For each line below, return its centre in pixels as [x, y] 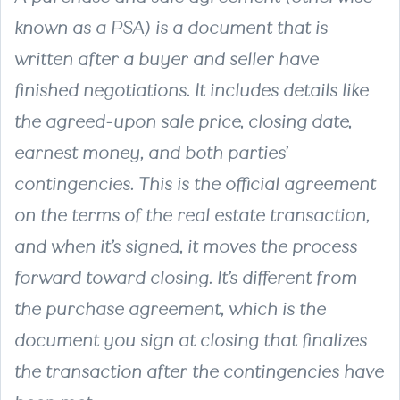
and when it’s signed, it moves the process [186, 246]
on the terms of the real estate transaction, [192, 215]
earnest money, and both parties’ [151, 153]
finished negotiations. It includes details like [192, 90]
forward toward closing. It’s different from [186, 278]
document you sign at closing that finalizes [191, 340]
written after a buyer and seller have [167, 59]
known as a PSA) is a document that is [171, 28]
